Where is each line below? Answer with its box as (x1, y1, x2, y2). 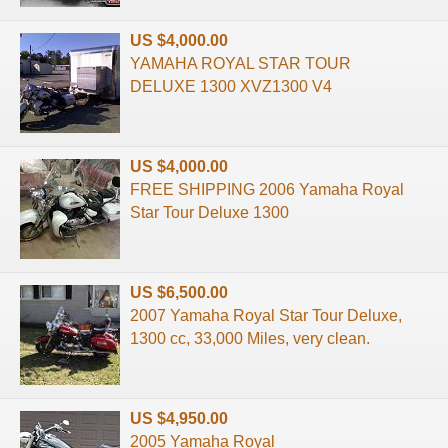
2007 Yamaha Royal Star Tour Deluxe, (130, 306, 402, 324)
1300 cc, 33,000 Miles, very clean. (130, 329, 370, 347)
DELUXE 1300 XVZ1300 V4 (130, 77, 332, 95)
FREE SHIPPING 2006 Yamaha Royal (130, 180, 404, 198)
